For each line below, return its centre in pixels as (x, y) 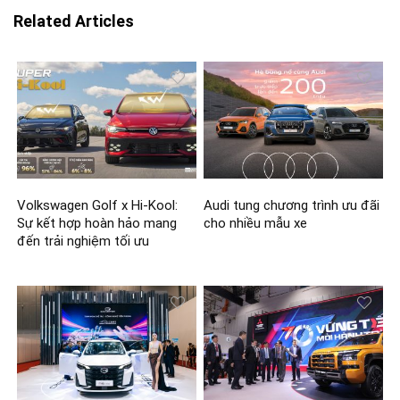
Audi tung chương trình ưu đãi (292, 206)
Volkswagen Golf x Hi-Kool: (98, 206)
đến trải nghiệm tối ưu (83, 242)
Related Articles (74, 21)
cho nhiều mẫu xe (256, 224)
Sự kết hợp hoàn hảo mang (97, 224)
